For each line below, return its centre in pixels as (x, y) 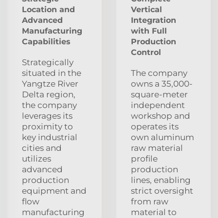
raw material (157, 148)
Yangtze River (50, 83)
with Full (149, 31)
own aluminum (163, 137)
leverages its (47, 116)
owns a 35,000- (162, 83)
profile (144, 158)
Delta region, (49, 94)
